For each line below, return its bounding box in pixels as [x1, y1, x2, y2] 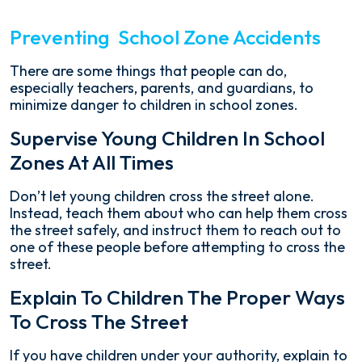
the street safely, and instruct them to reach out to [10, 221, 341, 240]
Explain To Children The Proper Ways [10, 284, 345, 311]
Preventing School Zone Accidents [10, 24, 321, 51]
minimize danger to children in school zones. [10, 95, 298, 115]
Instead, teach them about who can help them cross [10, 204, 347, 223]
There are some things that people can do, [10, 61, 287, 81]
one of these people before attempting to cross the [10, 238, 345, 257]
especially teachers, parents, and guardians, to [10, 78, 314, 98]
